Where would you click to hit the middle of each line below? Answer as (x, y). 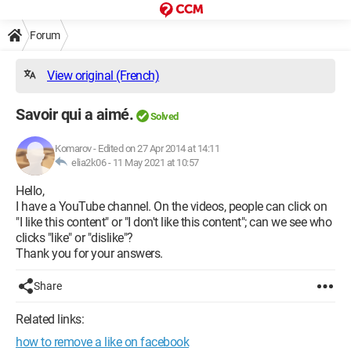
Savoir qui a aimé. (74, 114)
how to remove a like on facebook (102, 342)
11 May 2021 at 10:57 (156, 163)
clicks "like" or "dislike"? (74, 238)
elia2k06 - (90, 163)
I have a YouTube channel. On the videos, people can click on (171, 206)
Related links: (50, 319)
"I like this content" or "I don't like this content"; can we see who (174, 222)
